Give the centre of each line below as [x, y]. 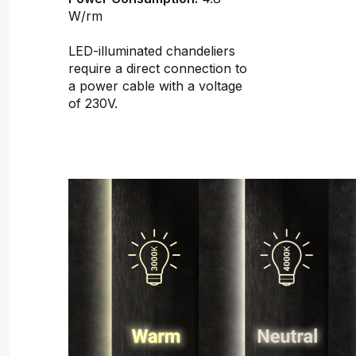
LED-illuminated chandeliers [152, 50]
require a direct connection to [158, 68]
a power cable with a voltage [156, 85]
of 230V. [93, 103]
